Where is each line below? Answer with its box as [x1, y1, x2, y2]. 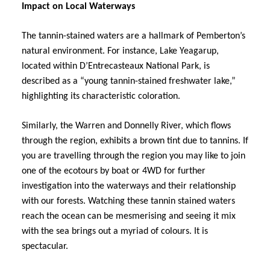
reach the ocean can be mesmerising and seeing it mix [22, 211, 236, 221]
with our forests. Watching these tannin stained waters [22, 196, 235, 206]
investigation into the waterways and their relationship [22, 181, 236, 191]
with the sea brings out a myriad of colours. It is [22, 226, 208, 236]
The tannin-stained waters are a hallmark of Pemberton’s [22, 31, 245, 41]
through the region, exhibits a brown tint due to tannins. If [22, 136, 248, 146]
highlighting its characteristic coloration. [22, 91, 180, 101]
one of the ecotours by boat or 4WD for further [22, 166, 206, 176]
